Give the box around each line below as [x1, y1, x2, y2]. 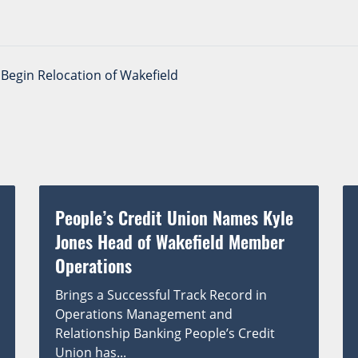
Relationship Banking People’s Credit [55, 324, 275, 342]
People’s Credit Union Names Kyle [55, 204, 293, 230]
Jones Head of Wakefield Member [55, 228, 284, 254]
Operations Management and [55, 304, 233, 323]
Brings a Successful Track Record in [55, 285, 267, 304]
